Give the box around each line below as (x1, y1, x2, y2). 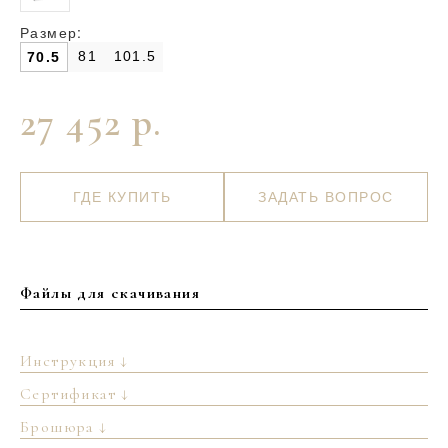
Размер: (20, 22, 83, 42)
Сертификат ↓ (20, 384, 130, 404)
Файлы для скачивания (20, 283, 200, 303)
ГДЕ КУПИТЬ (72, 189, 172, 205)
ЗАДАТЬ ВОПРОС (258, 189, 394, 205)
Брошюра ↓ (20, 417, 108, 437)
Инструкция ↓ (20, 351, 129, 371)
